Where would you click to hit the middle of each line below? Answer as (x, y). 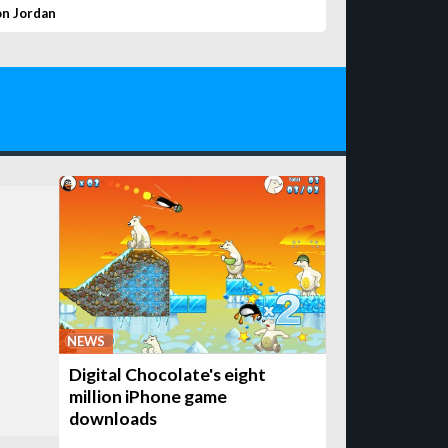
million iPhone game (148, 396)
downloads (113, 418)
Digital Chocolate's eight (168, 374)
